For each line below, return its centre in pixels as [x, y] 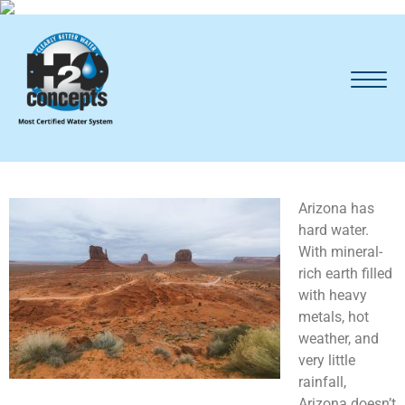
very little [327, 361]
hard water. [334, 231]
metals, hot [334, 317]
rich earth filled [345, 274]
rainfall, [322, 382]
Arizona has [336, 209]
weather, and [339, 339]
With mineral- [340, 252]
